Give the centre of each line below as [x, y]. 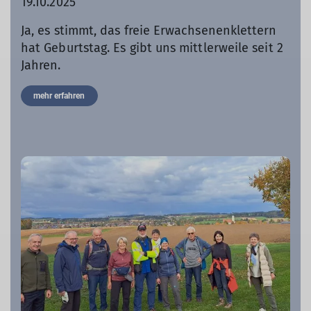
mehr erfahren [59, 96]
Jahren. [41, 66]
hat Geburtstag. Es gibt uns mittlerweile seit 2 [152, 48]
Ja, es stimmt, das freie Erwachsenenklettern [149, 31]
